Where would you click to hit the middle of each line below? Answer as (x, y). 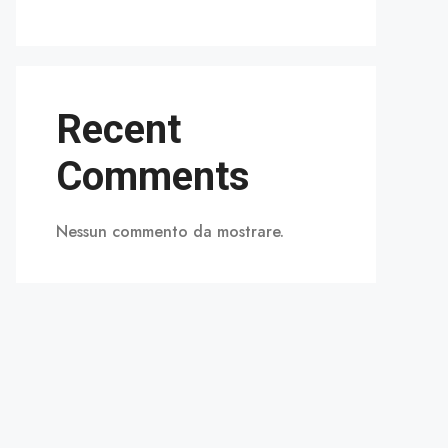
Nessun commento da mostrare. (170, 231)
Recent (118, 129)
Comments (153, 176)
